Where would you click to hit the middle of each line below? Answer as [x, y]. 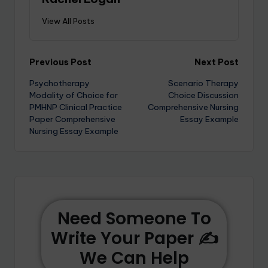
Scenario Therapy [203, 83]
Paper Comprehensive [72, 119]
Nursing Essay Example [74, 131]
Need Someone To [134, 218]
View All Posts [68, 21]
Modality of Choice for [74, 95]
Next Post [217, 62]
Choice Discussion [203, 95]
